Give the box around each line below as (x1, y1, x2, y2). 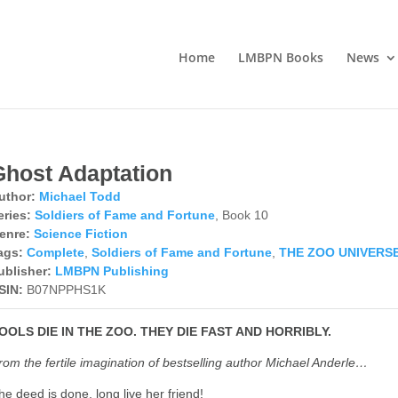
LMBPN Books (237, 49, 323, 67)
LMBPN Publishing (55, 264, 170, 278)
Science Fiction (34, 227, 129, 241)
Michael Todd (39, 189, 122, 203)
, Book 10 (215, 208, 269, 222)
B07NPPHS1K (27, 283, 107, 297)
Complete (27, 245, 85, 259)
